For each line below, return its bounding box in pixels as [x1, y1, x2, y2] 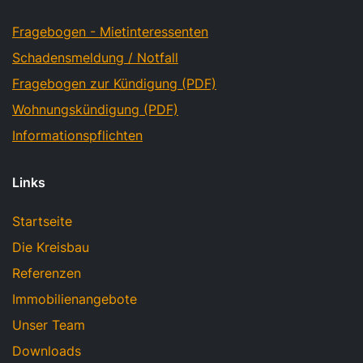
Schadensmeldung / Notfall [12, 49, 178, 66]
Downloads [12, 343, 81, 360]
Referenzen [12, 265, 81, 282]
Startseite [12, 213, 72, 230]
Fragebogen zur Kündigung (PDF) [12, 75, 216, 92]
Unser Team [12, 317, 85, 334]
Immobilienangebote [12, 291, 137, 308]
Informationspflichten [12, 127, 143, 144]
